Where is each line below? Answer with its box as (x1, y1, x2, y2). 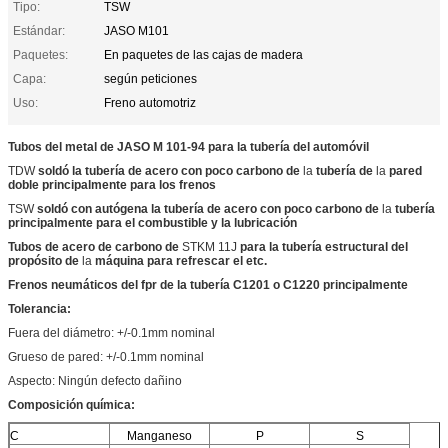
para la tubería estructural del (240, 239, 408, 254)
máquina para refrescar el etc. (95, 253, 267, 268)
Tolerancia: (8, 301, 71, 316)
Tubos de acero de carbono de (8, 239, 179, 254)
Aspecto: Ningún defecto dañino (8, 373, 182, 388)
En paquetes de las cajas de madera (104, 47, 303, 62)
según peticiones (104, 71, 197, 86)
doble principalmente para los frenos (8, 177, 216, 192)
